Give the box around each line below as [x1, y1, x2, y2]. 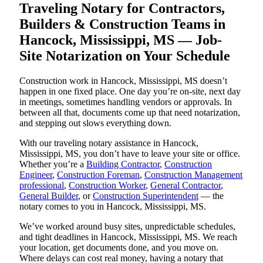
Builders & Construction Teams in [19, 16, 225, 32]
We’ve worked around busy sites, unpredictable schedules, [19, 221, 235, 232]
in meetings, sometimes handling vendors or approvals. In [19, 97, 232, 107]
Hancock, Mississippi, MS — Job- [19, 32, 222, 48]
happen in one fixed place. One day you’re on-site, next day [19, 86, 241, 97]
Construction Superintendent [93, 191, 198, 201]
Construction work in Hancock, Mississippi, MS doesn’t [19, 76, 227, 86]
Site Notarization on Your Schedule [19, 48, 230, 64]
